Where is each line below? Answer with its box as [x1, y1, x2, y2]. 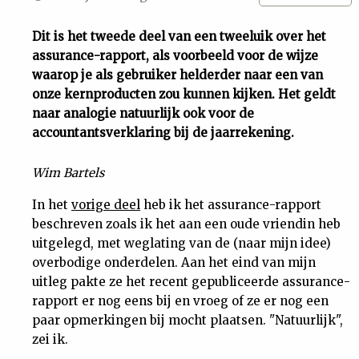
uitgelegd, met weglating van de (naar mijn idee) [32, 236, 331, 251]
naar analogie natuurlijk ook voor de [32, 106, 254, 121]
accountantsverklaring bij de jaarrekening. [32, 125, 294, 140]
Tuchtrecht [8, 194, 99, 214]
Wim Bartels [32, 165, 104, 180]
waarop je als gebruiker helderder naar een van [32, 67, 323, 83]
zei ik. [32, 332, 68, 347]
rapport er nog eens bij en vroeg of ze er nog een [32, 293, 329, 309]
